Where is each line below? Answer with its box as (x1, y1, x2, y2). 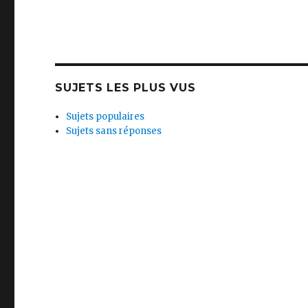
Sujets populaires (66, 110, 145, 122)
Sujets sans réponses (66, 124, 162, 137)
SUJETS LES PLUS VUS (55, 80, 196, 94)
